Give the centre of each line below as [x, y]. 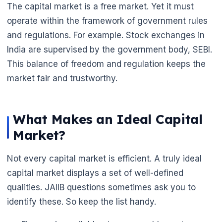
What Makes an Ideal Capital [108, 119]
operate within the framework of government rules [107, 21]
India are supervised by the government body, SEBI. [110, 49]
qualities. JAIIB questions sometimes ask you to [101, 187]
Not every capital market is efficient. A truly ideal [104, 158]
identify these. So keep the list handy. [82, 201]
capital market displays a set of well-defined [95, 173]
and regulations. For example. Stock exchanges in [106, 35]
